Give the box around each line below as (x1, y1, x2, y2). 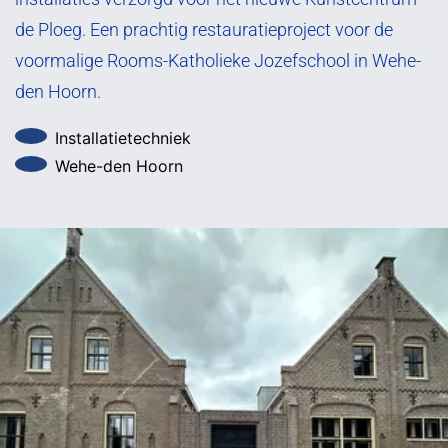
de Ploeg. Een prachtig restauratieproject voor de (15, 19, 393, 40)
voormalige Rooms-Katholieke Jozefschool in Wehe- (15, 50, 421, 71)
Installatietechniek (55, 127, 191, 148)
